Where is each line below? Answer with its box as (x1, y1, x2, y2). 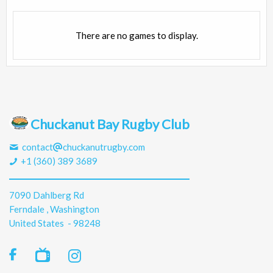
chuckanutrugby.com (63, 141, 146, 153)
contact (20, 141, 54, 153)
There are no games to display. (75, 30, 198, 41)
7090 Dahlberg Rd (9, 190, 84, 201)
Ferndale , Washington (9, 204, 99, 215)
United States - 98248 (9, 218, 101, 229)
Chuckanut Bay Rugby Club (30, 115, 190, 132)
